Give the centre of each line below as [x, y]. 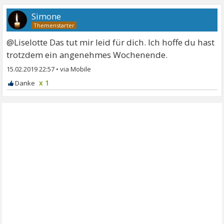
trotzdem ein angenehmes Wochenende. [87, 55]
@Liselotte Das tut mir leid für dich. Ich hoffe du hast [111, 42]
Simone [46, 16]
